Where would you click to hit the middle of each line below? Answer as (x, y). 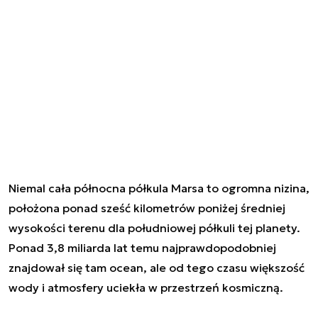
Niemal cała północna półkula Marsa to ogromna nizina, (159, 188)
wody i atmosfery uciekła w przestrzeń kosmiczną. (146, 287)
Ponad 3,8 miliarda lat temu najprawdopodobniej (142, 247)
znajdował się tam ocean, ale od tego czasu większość (157, 267)
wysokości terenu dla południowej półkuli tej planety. (154, 227)
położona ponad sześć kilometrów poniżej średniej (147, 208)
